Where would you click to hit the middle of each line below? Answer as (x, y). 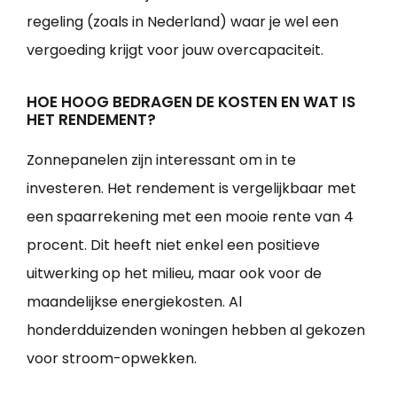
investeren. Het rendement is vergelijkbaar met (191, 188)
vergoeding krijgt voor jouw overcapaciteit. (175, 50)
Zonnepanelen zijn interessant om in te (161, 160)
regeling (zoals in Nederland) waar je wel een (183, 21)
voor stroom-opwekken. (112, 358)
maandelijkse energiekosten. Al (134, 301)
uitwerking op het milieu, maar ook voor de (174, 273)
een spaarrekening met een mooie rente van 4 (190, 216)
